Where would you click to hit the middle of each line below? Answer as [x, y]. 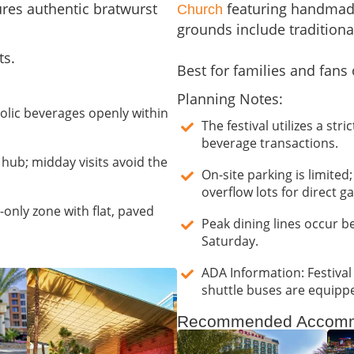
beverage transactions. [270, 143]
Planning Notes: [230, 99]
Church [200, 10]
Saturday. [230, 241]
